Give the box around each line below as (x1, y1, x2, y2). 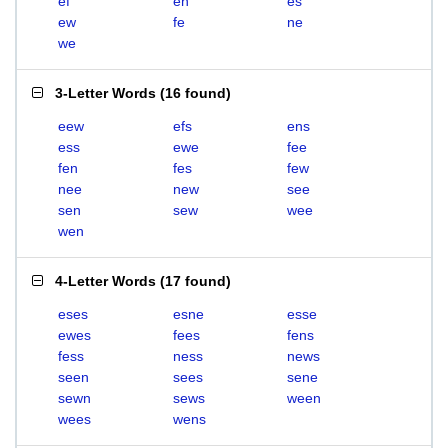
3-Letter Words (55, 85, 156, 101)
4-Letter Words (55, 273, 156, 289)
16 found (165, 85, 226, 101)
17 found (165, 273, 226, 289)
